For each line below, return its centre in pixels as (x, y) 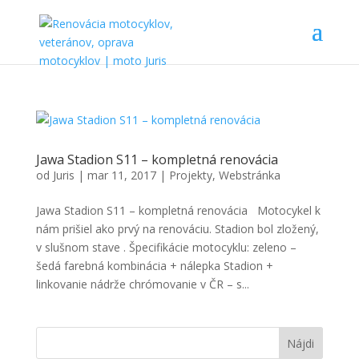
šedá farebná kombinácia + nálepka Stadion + (154, 266)
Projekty (190, 175)
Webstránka (249, 175)
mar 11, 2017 (121, 175)
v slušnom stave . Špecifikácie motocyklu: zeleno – (166, 247)
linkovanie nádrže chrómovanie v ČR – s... (142, 284)
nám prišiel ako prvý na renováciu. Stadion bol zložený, (177, 229)
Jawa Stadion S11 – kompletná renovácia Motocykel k (178, 210)
